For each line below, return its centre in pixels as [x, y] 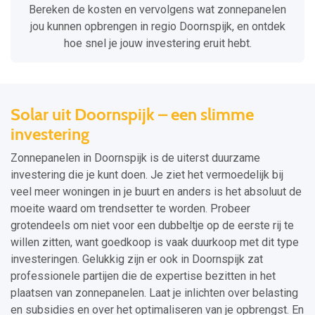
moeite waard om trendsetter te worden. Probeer [130, 209]
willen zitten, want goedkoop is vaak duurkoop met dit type [155, 243]
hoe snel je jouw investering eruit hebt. [157, 44]
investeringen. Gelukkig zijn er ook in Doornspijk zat [137, 259]
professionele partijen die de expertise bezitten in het [143, 276]
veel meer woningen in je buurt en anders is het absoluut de [156, 192]
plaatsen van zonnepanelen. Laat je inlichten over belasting [154, 293]
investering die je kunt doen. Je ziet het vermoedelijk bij [147, 175]
